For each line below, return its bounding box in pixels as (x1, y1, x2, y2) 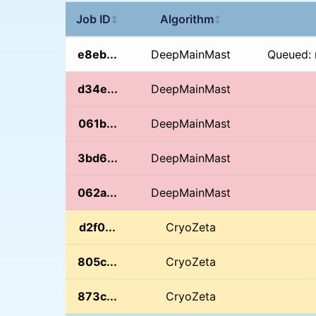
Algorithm (159, 11, 214, 26)
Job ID (76, 11, 111, 26)
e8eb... (78, 47, 118, 61)
